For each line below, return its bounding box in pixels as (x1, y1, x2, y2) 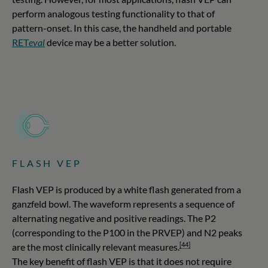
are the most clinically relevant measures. (12, 240, 179, 252)
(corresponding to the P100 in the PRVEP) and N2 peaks (12, 226, 242, 238)
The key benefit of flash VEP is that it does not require (12, 255, 232, 267)
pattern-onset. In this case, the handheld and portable (12, 22, 232, 33)
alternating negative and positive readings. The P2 (12, 212, 216, 224)
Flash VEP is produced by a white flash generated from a (12, 183, 241, 195)
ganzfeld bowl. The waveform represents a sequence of (12, 197, 234, 209)
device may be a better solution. (45, 36, 176, 48)
